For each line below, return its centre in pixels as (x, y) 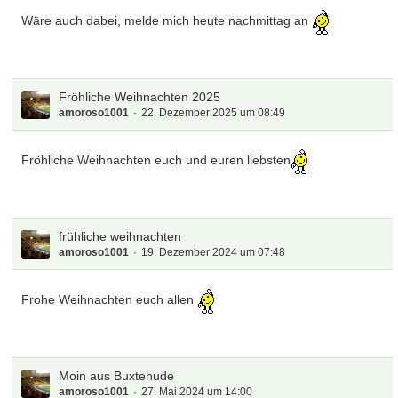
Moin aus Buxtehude (117, 376)
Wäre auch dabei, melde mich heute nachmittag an (167, 21)
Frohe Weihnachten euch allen (110, 300)
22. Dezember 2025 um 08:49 (214, 113)
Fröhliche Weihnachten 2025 (140, 97)
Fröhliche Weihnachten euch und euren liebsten (156, 160)
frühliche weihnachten (120, 236)
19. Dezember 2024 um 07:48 (214, 252)
